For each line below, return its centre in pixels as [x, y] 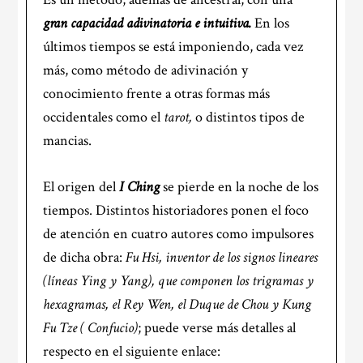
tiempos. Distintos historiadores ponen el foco [176, 210]
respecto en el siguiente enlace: [132, 351]
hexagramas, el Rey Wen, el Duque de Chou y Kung [177, 304]
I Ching [140, 187]
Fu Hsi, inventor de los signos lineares [222, 257]
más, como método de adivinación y [146, 70]
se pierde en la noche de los [239, 187]
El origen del [81, 187]
